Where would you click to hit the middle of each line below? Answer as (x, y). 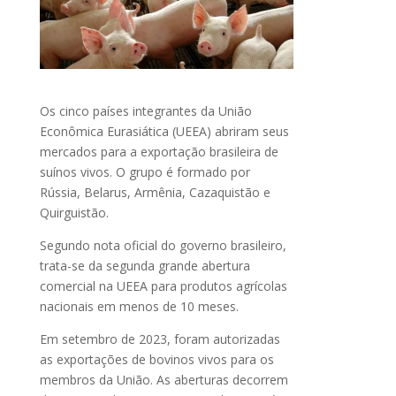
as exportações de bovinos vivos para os (156, 360)
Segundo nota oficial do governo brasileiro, (163, 246)
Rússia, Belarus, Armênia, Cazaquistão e (155, 193)
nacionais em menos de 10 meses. (139, 307)
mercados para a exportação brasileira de (159, 152)
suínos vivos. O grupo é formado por (145, 172)
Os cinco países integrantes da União (145, 111)
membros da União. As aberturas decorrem (164, 380)
